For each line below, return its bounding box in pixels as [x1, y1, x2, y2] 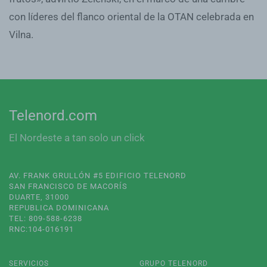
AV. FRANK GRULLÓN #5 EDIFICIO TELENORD [9, 171, 187, 180]
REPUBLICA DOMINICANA [9, 203, 109, 212]
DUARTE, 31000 [9, 193, 69, 201]
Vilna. [9, 28, 33, 41]
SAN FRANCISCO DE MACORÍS [9, 182, 128, 191]
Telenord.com [9, 107, 97, 124]
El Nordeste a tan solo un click [9, 132, 145, 144]
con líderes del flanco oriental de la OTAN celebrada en [9, 10, 254, 23]
